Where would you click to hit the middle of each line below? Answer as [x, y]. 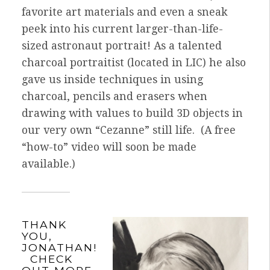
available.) [49, 164]
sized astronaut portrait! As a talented [122, 46]
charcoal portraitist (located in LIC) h [119, 62]
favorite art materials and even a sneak [124, 12]
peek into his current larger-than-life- [122, 29]
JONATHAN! [59, 247]
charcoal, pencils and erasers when [115, 96]
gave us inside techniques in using [112, 79]
